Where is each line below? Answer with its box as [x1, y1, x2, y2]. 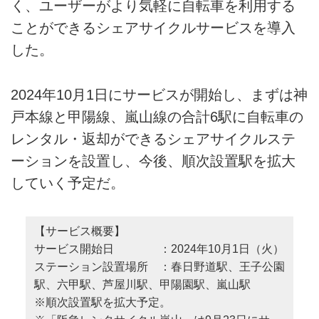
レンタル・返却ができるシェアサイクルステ [11, 130, 296, 147]
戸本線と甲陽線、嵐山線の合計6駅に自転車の [11, 108, 303, 125]
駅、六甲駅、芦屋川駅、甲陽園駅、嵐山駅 [33, 278, 251, 291]
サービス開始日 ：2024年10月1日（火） [33, 243, 284, 256]
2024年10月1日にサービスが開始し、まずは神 [11, 86, 308, 103]
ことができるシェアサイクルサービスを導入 [11, 20, 296, 36]
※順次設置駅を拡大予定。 [33, 296, 171, 309]
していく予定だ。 [11, 174, 125, 191]
